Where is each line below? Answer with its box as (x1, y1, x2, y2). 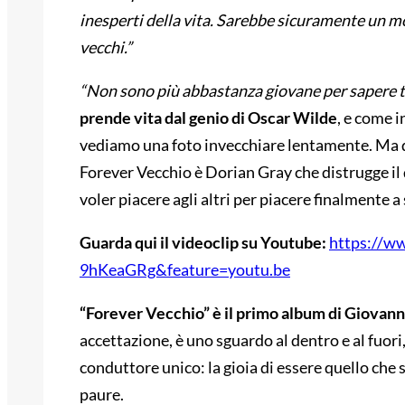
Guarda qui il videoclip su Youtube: (80, 232, 329, 253)
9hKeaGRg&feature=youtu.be (80, 259, 290, 280)
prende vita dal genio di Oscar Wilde (80, 108, 337, 128)
